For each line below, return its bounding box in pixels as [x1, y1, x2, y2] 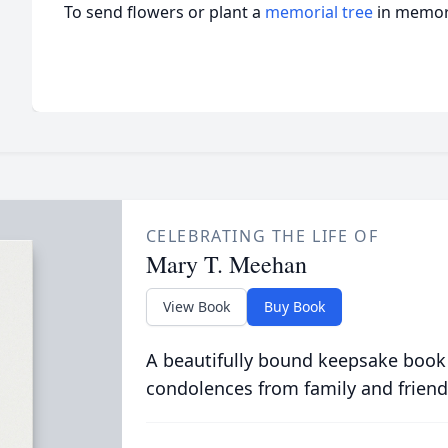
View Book [162, 297, 230, 316]
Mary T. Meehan [145, 248, 307, 280]
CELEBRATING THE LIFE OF [145, 225, 379, 247]
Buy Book [263, 297, 325, 316]
